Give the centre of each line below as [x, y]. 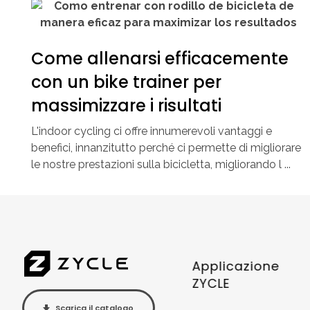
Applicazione [236, 266]
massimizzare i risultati [126, 105]
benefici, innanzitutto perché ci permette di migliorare [166, 147]
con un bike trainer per [126, 82]
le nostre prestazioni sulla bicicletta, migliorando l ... [161, 164]
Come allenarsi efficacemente [160, 58]
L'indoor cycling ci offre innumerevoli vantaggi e [152, 131]
